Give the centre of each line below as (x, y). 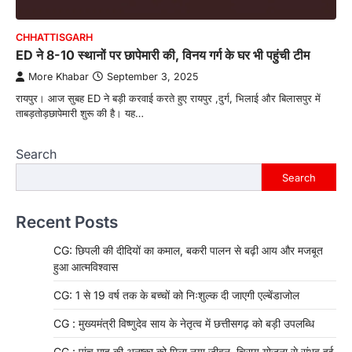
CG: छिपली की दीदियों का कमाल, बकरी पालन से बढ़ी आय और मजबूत (188, 251)
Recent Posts (67, 222)
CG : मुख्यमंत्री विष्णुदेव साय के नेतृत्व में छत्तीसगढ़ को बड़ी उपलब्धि (184, 324)
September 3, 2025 (152, 77)
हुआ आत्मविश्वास (86, 267)
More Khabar (59, 77)
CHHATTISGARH (54, 38)
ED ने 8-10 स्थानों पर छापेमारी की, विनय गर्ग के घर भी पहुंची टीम (163, 55)
